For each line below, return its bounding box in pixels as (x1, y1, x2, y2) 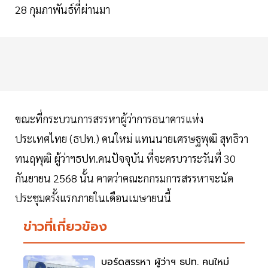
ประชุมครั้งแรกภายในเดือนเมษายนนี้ (15, 191, 173, 205)
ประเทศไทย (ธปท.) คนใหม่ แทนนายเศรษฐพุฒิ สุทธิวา (15, 132, 248, 146)
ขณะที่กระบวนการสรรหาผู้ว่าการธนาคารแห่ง (15, 112, 203, 126)
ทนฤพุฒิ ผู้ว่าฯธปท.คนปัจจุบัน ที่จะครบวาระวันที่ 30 (15, 151, 236, 166)
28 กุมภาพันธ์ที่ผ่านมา (15, 2, 110, 17)
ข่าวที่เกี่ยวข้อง (23, 217, 107, 237)
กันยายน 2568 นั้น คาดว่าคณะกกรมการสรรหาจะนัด (15, 171, 233, 185)
